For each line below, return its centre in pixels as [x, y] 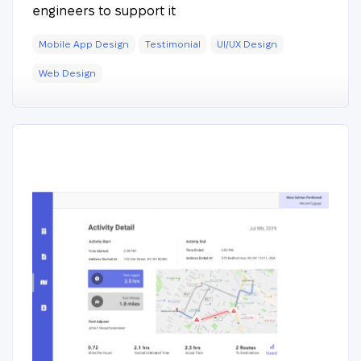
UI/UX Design [247, 44]
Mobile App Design [84, 44]
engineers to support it [104, 10]
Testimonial [173, 44]
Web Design [67, 73]
